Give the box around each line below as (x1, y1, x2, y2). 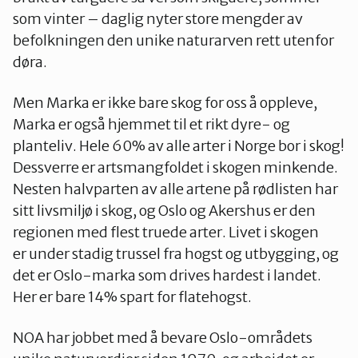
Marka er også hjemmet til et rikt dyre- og (13, 115, 290, 133)
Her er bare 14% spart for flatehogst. (13, 288, 252, 306)
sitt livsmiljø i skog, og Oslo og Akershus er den (13, 201, 316, 220)
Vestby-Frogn (54, 105, 143, 121)
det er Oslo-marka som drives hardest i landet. (13, 266, 321, 284)
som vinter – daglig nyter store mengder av (13, 10, 303, 28)
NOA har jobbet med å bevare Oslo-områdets (13, 328, 312, 347)
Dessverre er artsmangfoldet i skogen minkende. (13, 158, 338, 177)
